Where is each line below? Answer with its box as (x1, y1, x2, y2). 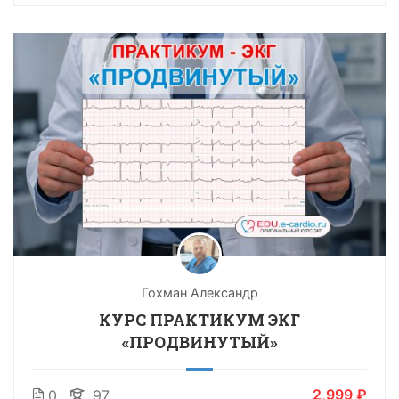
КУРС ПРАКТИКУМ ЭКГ (99, 308, 300, 330)
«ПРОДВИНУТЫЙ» (121, 330, 278, 353)
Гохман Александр (141, 284, 258, 300)
